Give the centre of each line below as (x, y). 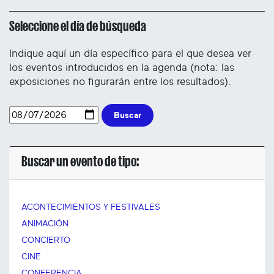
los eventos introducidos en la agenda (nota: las (122, 67)
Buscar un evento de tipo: (80, 162)
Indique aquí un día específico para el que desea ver (130, 53)
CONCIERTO (46, 241)
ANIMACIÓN (45, 224)
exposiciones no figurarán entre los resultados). (120, 81)
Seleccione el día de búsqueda (78, 26)
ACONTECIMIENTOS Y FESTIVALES (91, 208)
